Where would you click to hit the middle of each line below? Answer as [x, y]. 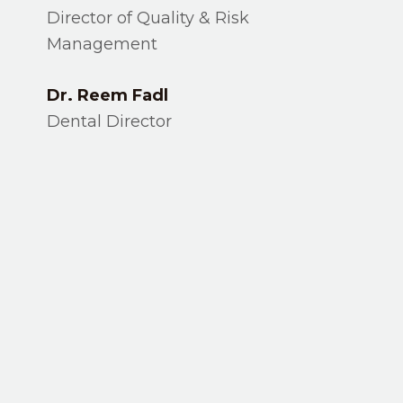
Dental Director [110, 121]
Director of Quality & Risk [148, 18]
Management [103, 44]
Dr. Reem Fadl [108, 95]
